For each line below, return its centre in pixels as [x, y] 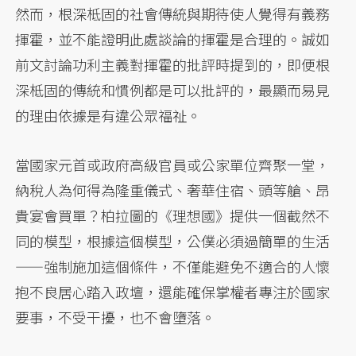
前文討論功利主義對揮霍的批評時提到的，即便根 [173, 64]
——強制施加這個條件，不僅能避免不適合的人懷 [173, 266]
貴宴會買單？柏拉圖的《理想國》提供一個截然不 [173, 215]
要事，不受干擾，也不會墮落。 [116, 317]
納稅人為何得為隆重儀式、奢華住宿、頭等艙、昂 [173, 190]
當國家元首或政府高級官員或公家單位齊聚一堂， [173, 164]
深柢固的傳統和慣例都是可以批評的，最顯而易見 [173, 89]
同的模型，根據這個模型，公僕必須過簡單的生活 [173, 240]
